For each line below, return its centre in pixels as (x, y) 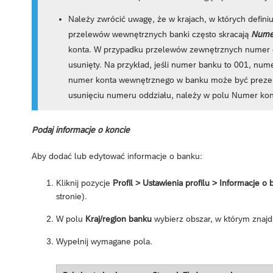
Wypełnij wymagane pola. (104, 242)
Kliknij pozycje (84, 183)
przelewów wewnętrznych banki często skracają (160, 34)
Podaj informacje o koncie (81, 130)
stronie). (72, 197)
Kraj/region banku (119, 219)
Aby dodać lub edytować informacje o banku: (117, 156)
